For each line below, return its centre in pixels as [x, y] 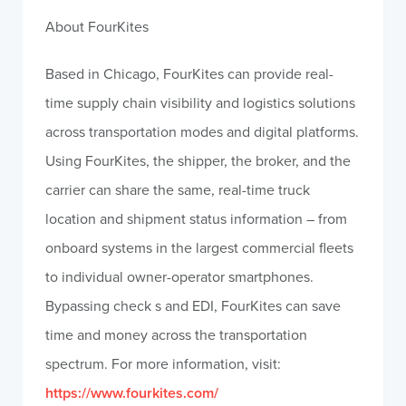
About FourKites [97, 26]
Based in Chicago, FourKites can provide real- [189, 73]
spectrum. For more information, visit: [163, 363]
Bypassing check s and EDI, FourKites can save [193, 305]
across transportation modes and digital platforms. [202, 131]
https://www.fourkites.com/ [132, 393]
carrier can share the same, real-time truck [178, 189]
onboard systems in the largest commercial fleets [199, 247]
